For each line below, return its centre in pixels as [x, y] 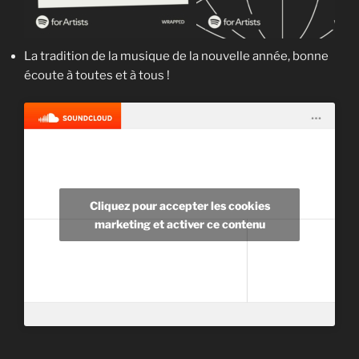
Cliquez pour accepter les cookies [179, 205]
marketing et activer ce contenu [179, 224]
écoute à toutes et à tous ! [97, 75]
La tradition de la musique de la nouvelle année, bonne [176, 56]
